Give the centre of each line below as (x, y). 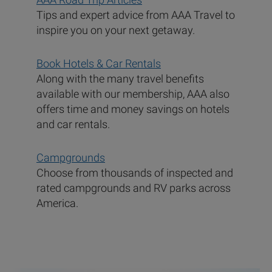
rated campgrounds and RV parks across (134, 188)
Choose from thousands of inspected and (135, 173)
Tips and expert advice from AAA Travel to (136, 15)
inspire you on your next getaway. (116, 30)
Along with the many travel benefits (120, 79)
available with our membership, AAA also (133, 94)
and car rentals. (73, 124)
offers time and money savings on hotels (133, 109)
